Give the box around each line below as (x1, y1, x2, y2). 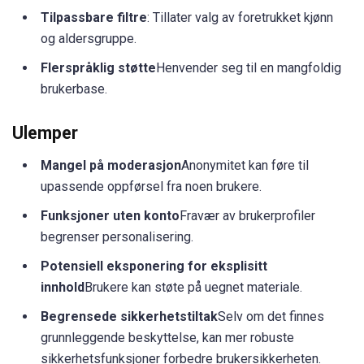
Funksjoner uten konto (41, 207, 180, 223)
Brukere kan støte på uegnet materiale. (84, 279, 302, 295)
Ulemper (12, 122, 78, 143)
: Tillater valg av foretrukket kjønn (147, 9, 333, 25)
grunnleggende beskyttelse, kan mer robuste (41, 329, 294, 345)
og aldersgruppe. (41, 30, 136, 46)
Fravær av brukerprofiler (180, 207, 315, 223)
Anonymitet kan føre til (181, 157, 309, 173)
